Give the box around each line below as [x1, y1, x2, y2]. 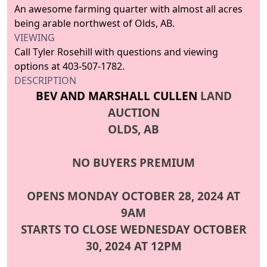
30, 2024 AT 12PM [85, 238, 182, 254]
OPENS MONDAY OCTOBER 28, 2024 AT [27, 188, 240, 204]
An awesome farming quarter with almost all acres [14, 2, 243, 16]
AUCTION [107, 105, 160, 121]
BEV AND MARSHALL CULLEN [35, 88, 200, 104]
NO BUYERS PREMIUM [72, 155, 195, 171]
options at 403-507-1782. [14, 60, 125, 73]
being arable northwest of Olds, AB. [14, 17, 175, 30]
